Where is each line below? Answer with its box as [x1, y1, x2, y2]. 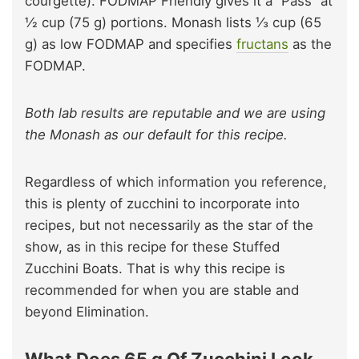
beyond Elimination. [25, 303, 149, 320]
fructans [236, 35, 288, 52]
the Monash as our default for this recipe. [25, 126, 288, 143]
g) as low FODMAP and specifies [25, 35, 236, 52]
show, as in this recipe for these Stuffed [25, 238, 280, 255]
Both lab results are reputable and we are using [25, 104, 325, 121]
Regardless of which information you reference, [25, 173, 327, 190]
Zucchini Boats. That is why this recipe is [25, 260, 285, 276]
